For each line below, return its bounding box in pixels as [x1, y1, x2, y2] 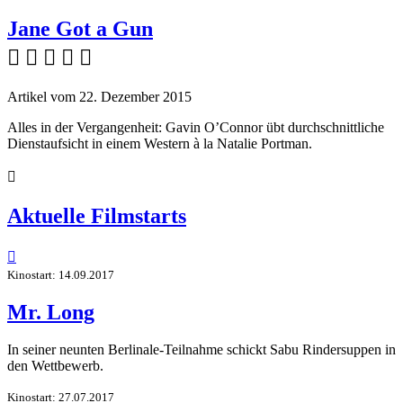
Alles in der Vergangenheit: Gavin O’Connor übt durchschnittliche [7, 119, 384, 135]
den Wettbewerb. [7, 358, 103, 374]
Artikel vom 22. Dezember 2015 [7, 88, 192, 104]
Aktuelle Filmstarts [7, 203, 186, 228]
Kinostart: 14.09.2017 [7, 267, 114, 282]
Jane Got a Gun [7, 16, 153, 40]
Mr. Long [7, 300, 94, 324]
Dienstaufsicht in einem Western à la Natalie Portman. [7, 135, 312, 151]
